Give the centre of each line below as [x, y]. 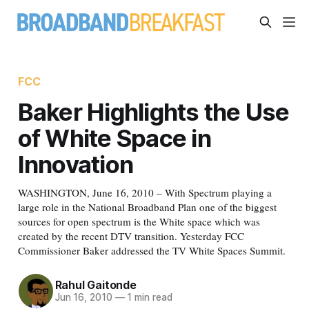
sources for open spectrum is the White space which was [139, 221]
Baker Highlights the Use [153, 111]
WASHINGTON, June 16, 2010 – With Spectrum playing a [144, 192]
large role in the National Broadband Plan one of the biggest [147, 207]
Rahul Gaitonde [96, 285]
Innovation [76, 164]
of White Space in [114, 138]
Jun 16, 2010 [83, 298]
